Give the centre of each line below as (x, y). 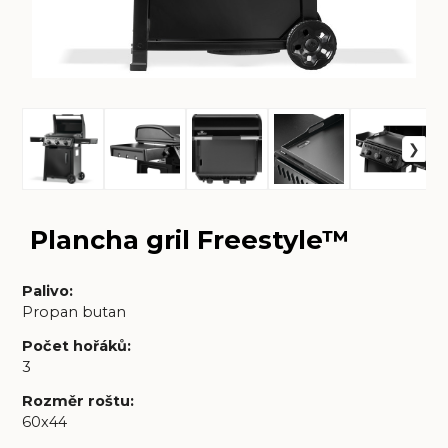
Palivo (45, 291)
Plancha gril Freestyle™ (189, 240)
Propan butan (73, 312)
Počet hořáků (74, 346)
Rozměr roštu (75, 400)
